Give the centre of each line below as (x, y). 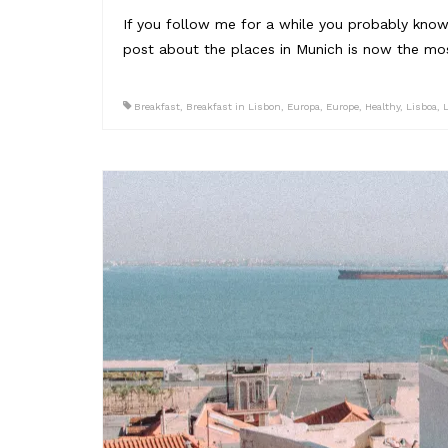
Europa (303, 106)
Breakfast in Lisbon (233, 106)
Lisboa (421, 106)
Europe (342, 106)
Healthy (382, 106)
